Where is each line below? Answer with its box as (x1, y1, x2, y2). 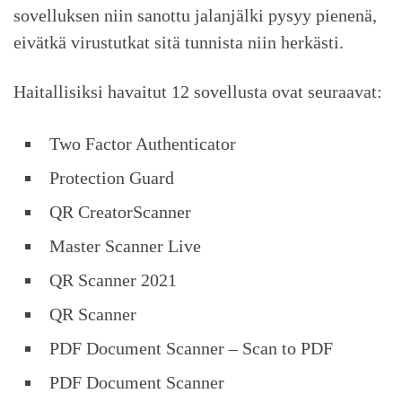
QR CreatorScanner (49, 202, 191, 223)
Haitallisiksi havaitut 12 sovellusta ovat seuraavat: (13, 82, 382, 102)
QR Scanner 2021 (49, 270, 177, 291)
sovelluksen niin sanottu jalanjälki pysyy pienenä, (13, 5, 377, 26)
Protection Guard (49, 168, 174, 188)
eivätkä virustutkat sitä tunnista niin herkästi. (13, 32, 344, 53)
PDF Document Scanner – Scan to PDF (49, 338, 333, 359)
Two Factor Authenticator (49, 134, 236, 154)
